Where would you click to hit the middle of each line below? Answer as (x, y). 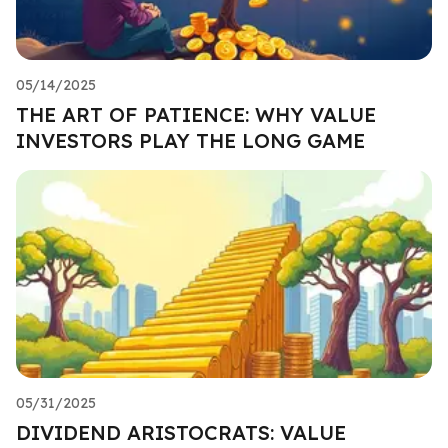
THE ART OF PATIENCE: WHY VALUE (196, 114)
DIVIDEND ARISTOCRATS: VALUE (181, 432)
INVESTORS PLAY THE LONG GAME (190, 140)
